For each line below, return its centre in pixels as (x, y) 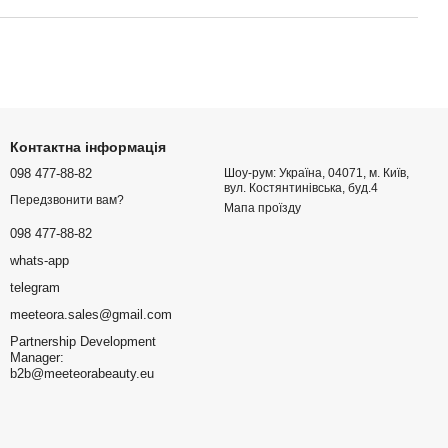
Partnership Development (83, 342)
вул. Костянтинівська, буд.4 (301, 188)
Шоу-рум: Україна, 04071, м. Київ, (316, 173)
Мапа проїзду (262, 208)
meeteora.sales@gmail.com (91, 315)
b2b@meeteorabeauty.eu (82, 374)
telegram (35, 288)
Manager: (37, 358)
